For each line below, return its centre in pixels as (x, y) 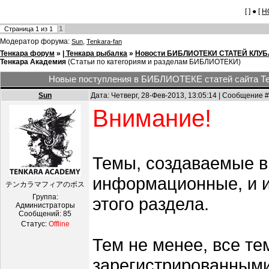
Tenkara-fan (104, 42)
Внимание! (152, 119)
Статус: (35, 224)
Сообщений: (41, 214)
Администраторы (45, 206)
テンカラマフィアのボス (45, 185)
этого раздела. (153, 204)
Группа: (45, 197)
